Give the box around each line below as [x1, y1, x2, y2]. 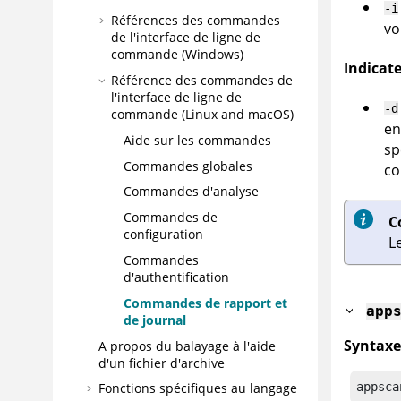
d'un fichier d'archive [98, 354, 225, 371]
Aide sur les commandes [124, 131, 271, 149]
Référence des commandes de [111, 71, 293, 89]
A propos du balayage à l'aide [98, 337, 276, 354]
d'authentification [124, 268, 229, 286]
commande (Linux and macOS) [111, 105, 294, 123]
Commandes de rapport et [124, 294, 287, 311]
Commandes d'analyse [124, 183, 259, 200]
